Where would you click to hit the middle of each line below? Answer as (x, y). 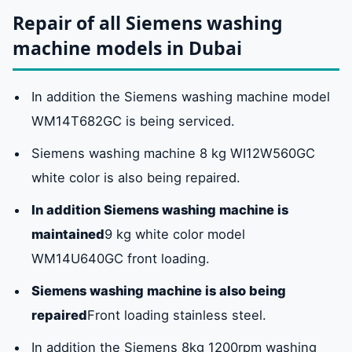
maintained (68, 234)
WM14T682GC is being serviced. (133, 121)
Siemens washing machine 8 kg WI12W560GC (173, 154)
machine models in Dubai (127, 48)
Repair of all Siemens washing (148, 22)
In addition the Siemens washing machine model (181, 97)
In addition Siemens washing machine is (160, 209)
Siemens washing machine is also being (159, 290)
